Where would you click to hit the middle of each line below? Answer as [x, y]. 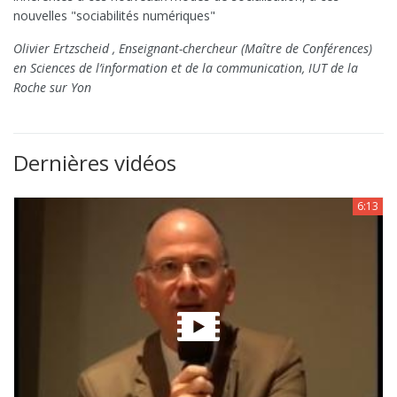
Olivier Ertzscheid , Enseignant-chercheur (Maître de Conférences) [193, 49]
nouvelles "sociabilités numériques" [114, 16]
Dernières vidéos [95, 163]
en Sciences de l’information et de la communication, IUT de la [186, 68]
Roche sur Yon [52, 88]
